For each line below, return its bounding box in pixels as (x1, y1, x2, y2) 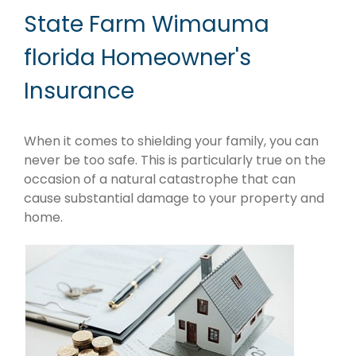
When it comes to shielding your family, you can (24, 132, 319, 151)
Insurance (24, 75, 134, 106)
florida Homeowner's (24, 41, 251, 73)
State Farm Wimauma (24, 8, 269, 40)
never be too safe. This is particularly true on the (24, 151, 326, 170)
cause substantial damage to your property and (24, 189, 324, 208)
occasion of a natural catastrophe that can (24, 170, 296, 189)
